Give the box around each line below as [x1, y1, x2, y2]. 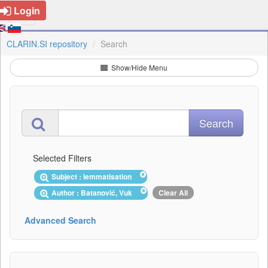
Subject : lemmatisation [51, 171, 135, 182]
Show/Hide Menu [109, 62, 167, 72]
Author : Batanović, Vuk [51, 187, 136, 198]
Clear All [159, 187, 188, 198]
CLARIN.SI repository [7, 38, 87, 50]
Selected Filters [33, 152, 92, 164]
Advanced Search [25, 214, 96, 226]
